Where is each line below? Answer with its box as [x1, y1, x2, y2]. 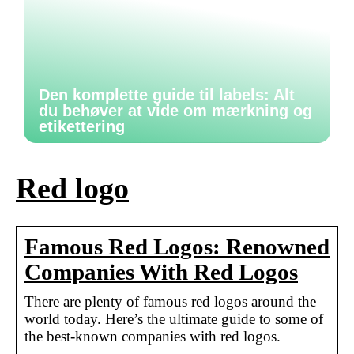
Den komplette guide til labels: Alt [39, 86, 295, 104]
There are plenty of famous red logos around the [24, 292, 316, 310]
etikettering [39, 118, 125, 135]
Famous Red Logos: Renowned [24, 234, 330, 259]
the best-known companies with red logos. [24, 327, 281, 345]
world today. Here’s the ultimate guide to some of [24, 310, 323, 327]
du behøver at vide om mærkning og [39, 102, 312, 119]
